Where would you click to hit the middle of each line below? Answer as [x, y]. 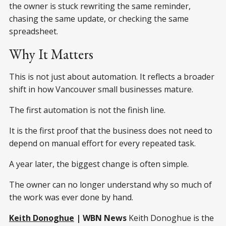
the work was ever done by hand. [71, 197]
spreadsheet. [34, 31]
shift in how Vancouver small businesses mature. [101, 89]
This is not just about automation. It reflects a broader [112, 76]
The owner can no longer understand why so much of [110, 184]
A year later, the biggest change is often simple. [99, 164]
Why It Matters [51, 54]
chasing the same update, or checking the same [99, 18]
